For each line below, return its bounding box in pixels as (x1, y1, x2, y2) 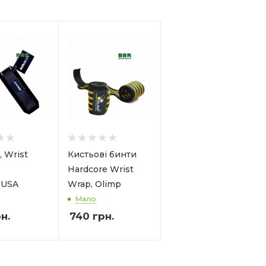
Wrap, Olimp (68, 178, 121, 189)
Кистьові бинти (68, 148, 137, 160)
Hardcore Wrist (68, 163, 134, 175)
